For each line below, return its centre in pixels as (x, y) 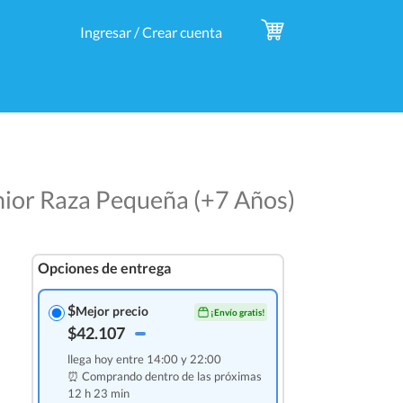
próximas (237, 376)
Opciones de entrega (104, 268)
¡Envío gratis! (238, 312)
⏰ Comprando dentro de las (140, 376)
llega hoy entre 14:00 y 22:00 (144, 359)
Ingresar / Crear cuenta (151, 32)
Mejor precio (112, 310)
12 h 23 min (98, 393)
